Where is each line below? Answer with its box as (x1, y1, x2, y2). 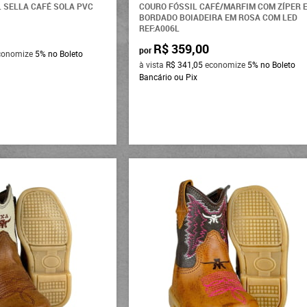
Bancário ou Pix (139, 71, 198, 82)
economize (203, 58, 248, 70)
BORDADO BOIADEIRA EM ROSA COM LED (139, 11, 298, 23)
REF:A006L (139, 22, 180, 34)
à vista (139, 58, 167, 70)
